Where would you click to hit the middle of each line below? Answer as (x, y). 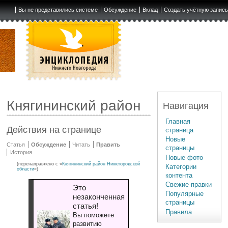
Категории (181, 166)
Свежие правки (189, 185)
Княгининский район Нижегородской (101, 164)
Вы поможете (93, 215)
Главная (178, 121)
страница (180, 130)
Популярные (185, 194)
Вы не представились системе (58, 10)
